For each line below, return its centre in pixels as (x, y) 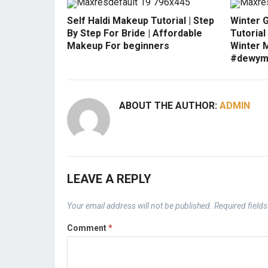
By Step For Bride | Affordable (135, 33)
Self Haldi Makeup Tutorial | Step (141, 21)
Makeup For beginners (118, 46)
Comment (88, 228)
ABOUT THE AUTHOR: (169, 106)
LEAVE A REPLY (109, 179)
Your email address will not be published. (140, 206)
